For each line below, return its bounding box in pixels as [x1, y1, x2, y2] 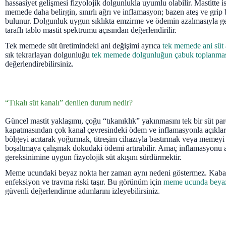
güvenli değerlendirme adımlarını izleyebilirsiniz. [5, 186, 160, 195]
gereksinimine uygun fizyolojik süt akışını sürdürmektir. [5, 153, 182, 162]
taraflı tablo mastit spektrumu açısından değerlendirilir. [5, 26, 177, 35]
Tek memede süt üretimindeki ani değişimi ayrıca [5, 41, 162, 50]
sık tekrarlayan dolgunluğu [5, 50, 92, 60]
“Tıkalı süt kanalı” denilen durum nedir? [5, 98, 133, 107]
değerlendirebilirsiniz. [5, 60, 74, 69]
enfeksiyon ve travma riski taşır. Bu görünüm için [5, 177, 163, 186]
